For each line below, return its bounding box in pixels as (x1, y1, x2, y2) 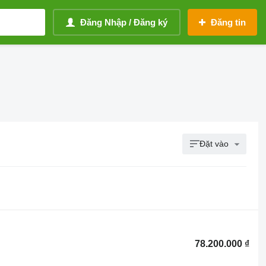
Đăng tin (211, 17, 246, 27)
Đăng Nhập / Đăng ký (80, 17, 167, 27)
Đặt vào (199, 139, 229, 148)
